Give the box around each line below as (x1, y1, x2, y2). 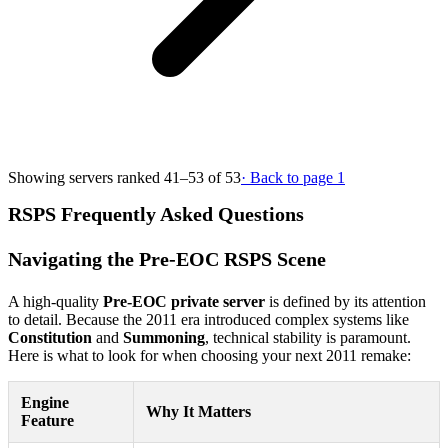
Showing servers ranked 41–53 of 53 (8, 168, 241, 186)
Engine (21, 393, 69, 411)
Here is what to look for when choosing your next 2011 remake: (8, 346, 411, 364)
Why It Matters (146, 402, 251, 420)
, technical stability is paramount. (205, 328, 411, 346)
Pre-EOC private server (103, 292, 265, 310)
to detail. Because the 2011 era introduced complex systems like (8, 310, 409, 328)
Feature (21, 411, 74, 429)
